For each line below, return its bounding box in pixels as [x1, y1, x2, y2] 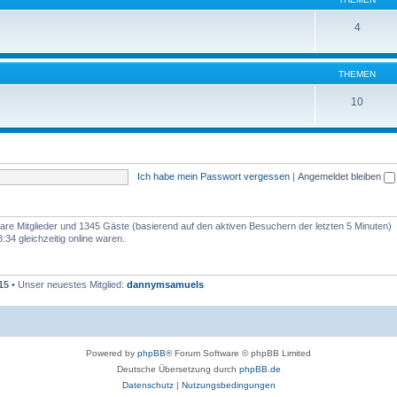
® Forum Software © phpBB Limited [166, 347, 311, 358]
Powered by [86, 347, 137, 358]
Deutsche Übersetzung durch [116, 363, 239, 374]
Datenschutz [121, 379, 174, 390]
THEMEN [339, 69, 376, 79]
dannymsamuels [127, 279, 204, 290]
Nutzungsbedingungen [181, 379, 276, 390]
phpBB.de [238, 363, 281, 374]
